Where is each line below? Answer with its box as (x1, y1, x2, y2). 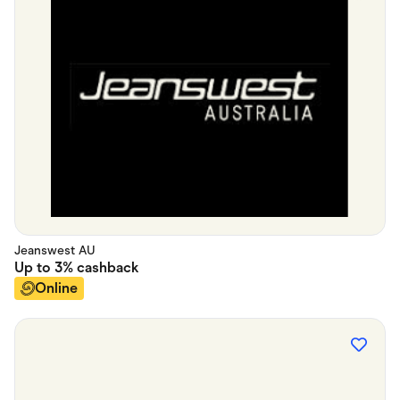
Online (35, 279, 78, 297)
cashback (73, 259, 139, 277)
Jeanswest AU (14, 243, 96, 259)
